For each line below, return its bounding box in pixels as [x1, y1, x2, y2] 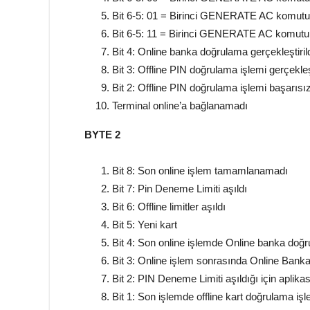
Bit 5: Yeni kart [112, 219, 177, 230]
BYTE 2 [84, 129, 120, 140]
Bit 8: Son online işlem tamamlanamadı [112, 165, 288, 176]
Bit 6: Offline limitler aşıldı [112, 201, 226, 212]
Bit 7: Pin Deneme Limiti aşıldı [112, 183, 247, 194]
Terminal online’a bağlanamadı [112, 100, 248, 111]
